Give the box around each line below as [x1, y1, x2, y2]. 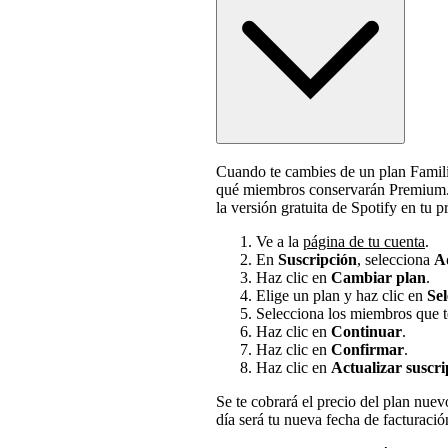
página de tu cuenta [303, 232, 425, 250]
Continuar [331, 322, 402, 340]
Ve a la [256, 232, 303, 250]
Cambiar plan [331, 268, 426, 286]
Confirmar [331, 340, 404, 358]
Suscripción [278, 250, 357, 268]
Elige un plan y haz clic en [256, 286, 427, 304]
